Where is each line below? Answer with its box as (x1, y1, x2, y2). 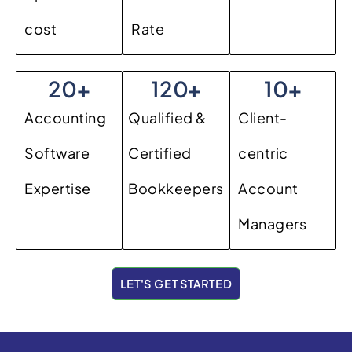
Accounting (24, 108, 106, 127)
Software (24, 144, 90, 163)
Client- (238, 108, 288, 127)
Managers (238, 214, 306, 233)
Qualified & (128, 108, 207, 127)
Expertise (24, 179, 91, 198)
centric (238, 144, 288, 163)
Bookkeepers (128, 179, 224, 198)
